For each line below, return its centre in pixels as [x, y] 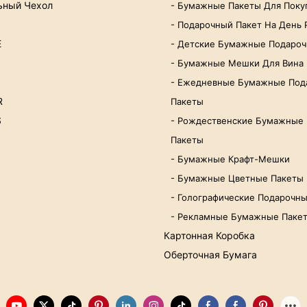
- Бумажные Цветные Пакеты [237, 179]
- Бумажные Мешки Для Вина [237, 63]
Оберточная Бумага [210, 255]
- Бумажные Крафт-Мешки [230, 159]
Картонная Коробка [209, 236]
